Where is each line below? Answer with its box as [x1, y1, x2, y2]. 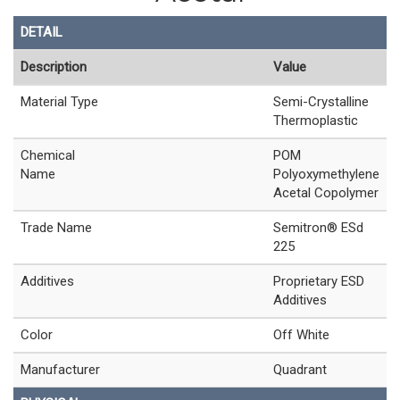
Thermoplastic [273, 112, 358, 129]
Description [21, 59, 87, 76]
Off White [273, 327, 329, 344]
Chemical [21, 147, 75, 164]
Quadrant [273, 362, 327, 379]
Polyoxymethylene [273, 166, 379, 183]
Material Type [21, 94, 98, 111]
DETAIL [21, 24, 62, 41]
